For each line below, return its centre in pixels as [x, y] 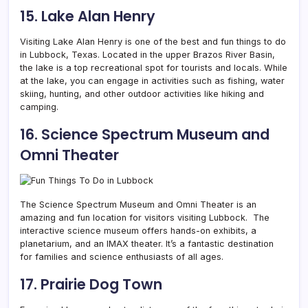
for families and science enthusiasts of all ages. [122, 256]
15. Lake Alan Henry [88, 16]
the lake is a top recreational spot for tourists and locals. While [154, 67]
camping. [39, 107]
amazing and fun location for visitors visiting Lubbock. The [145, 217]
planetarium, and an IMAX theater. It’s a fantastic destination [147, 243]
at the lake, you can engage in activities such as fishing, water [152, 80]
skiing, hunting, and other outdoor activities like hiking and [142, 93]
